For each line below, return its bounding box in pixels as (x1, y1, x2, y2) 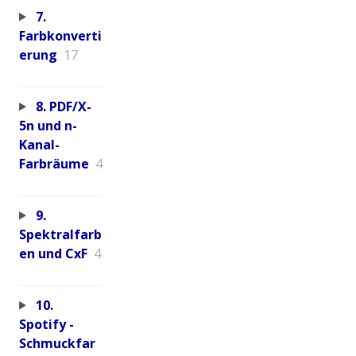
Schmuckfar (19, 334, 95, 352)
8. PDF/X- (35, 97, 91, 115)
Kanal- (19, 135, 60, 153)
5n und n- (19, 116, 77, 134)
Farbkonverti (19, 26, 102, 44)
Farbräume (19, 154, 89, 172)
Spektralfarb (19, 225, 102, 243)
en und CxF (19, 244, 87, 262)
